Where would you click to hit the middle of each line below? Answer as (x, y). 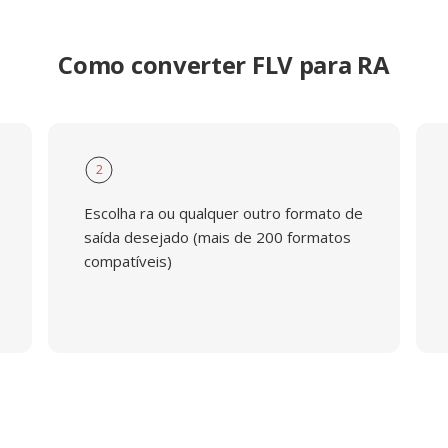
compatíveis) (127, 261)
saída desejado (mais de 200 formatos (217, 237)
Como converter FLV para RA (224, 64)
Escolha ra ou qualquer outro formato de (223, 213)
